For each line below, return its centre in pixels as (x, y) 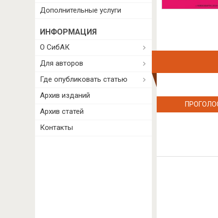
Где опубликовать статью (84, 79)
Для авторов (62, 63)
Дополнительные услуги (81, 10)
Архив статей (62, 111)
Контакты (56, 127)
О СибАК (55, 47)
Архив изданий (65, 95)
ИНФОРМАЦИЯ (68, 32)
